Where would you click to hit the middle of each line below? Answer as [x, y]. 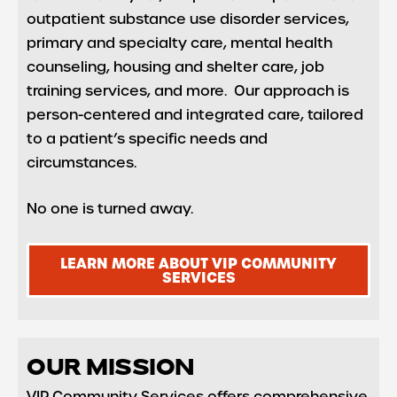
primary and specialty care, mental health [179, 42]
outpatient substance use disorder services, [188, 18]
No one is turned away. [110, 208]
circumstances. [82, 161]
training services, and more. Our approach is [188, 90]
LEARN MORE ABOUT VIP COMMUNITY [198, 263]
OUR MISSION [111, 370]
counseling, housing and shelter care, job [175, 66]
